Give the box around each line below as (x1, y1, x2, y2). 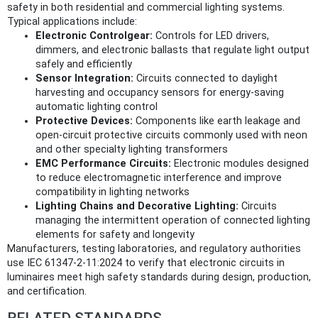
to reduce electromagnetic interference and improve (35, 171, 282, 184)
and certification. (7, 285, 87, 297)
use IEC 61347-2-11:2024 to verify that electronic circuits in (7, 256, 285, 269)
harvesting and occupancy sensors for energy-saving (35, 86, 284, 99)
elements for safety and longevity (35, 228, 194, 241)
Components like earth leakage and (133, 114, 300, 127)
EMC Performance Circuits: (35, 157, 171, 170)
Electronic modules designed (171, 157, 309, 170)
